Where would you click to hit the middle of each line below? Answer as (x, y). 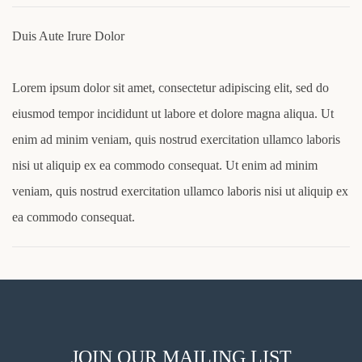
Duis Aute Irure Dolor (68, 36)
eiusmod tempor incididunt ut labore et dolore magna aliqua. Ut (173, 113)
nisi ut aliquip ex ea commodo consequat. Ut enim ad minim (165, 165)
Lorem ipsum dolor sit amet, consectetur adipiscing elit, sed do (170, 87)
